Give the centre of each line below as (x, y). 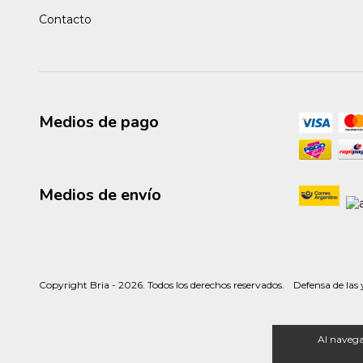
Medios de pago (99, 122)
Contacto (65, 19)
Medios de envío (100, 194)
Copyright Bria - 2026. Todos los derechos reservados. (162, 285)
